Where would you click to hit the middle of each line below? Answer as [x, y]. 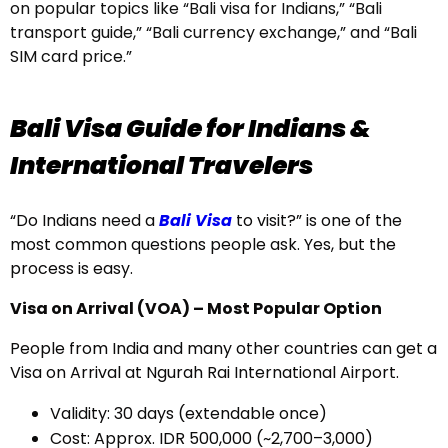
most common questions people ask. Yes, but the [203, 244]
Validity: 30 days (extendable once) [188, 413]
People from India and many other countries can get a [223, 348]
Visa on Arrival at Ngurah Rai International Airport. [204, 372]
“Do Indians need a [84, 220]
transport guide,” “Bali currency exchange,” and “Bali [213, 32]
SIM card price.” [71, 56]
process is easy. [71, 268]
